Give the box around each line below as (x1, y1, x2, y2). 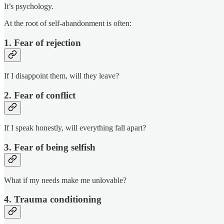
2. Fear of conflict (4, 89, 75, 100)
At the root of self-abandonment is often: (4, 19, 131, 28)
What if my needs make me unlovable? (4, 175, 126, 184)
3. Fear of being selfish (4, 142, 95, 152)
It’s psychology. (4, 2, 53, 11)
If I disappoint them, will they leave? (4, 71, 119, 80)
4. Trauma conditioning (4, 194, 101, 205)
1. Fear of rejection (4, 37, 81, 48)
